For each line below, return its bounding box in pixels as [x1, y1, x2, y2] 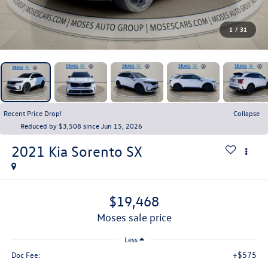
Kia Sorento [48, 142, 123, 160]
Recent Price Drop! [4, 108, 62, 118]
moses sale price [105, 211, 172, 224]
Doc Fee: [11, 249, 41, 260]
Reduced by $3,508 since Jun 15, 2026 [20, 120, 142, 130]
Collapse [233, 108, 260, 118]
